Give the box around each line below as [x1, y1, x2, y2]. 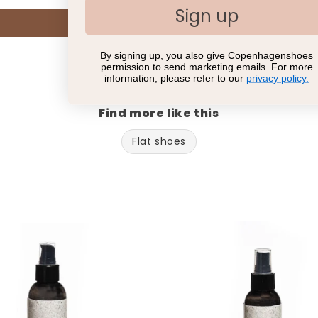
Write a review [113, 14, 205, 31]
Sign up [175, 4, 238, 27]
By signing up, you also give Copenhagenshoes [100, 49, 313, 60]
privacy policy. [246, 72, 309, 83]
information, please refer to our [104, 72, 246, 83]
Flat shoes [132, 134, 186, 149]
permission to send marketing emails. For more [100, 60, 313, 72]
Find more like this [99, 105, 219, 122]
